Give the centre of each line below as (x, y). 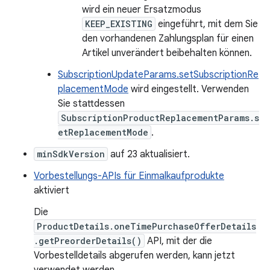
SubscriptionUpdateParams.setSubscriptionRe (158, 75)
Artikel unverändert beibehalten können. (167, 53)
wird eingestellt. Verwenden (189, 89)
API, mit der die (178, 241)
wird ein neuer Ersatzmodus (142, 10)
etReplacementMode (103, 132)
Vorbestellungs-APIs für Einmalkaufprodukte (129, 176)
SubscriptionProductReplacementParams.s (160, 118)
